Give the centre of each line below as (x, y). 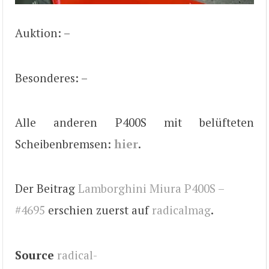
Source (35, 255)
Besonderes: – (51, 77)
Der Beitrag (47, 189)
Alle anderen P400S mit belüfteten (134, 122)
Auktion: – (43, 33)
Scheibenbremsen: (65, 144)
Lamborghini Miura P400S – (151, 189)
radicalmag (181, 210)
